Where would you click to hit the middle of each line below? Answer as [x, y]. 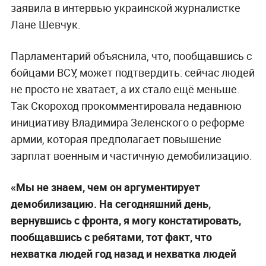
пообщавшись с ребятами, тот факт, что [111, 237]
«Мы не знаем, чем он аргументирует [105, 187]
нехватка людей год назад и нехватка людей [123, 253]
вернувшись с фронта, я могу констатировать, [126, 220]
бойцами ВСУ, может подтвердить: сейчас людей [132, 72]
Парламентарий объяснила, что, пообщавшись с [131, 56]
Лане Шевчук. [45, 24]
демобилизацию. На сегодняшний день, [110, 203]
